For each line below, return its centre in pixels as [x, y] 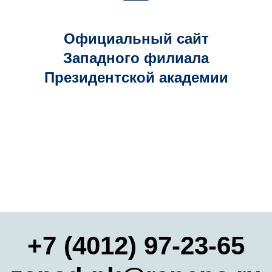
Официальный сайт [136, 39]
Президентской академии [136, 77]
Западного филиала [136, 58]
